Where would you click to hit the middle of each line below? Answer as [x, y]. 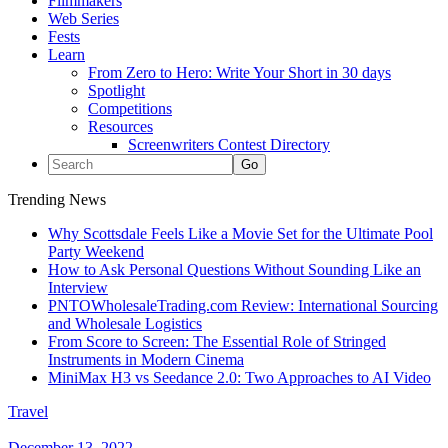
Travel [28, 411]
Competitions [130, 108]
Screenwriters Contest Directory [229, 144]
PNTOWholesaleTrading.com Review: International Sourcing [243, 305]
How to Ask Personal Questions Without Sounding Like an [234, 269]
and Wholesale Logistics [125, 323]
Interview [78, 287]
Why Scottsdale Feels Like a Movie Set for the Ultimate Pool [240, 233]
